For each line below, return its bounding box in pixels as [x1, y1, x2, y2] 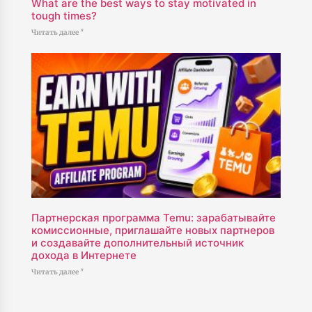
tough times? [31, 9, 97, 23]
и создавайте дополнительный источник [31, 236, 244, 250]
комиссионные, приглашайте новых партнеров [31, 224, 274, 237]
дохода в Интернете [31, 249, 136, 263]
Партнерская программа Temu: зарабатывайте [31, 211, 276, 225]
